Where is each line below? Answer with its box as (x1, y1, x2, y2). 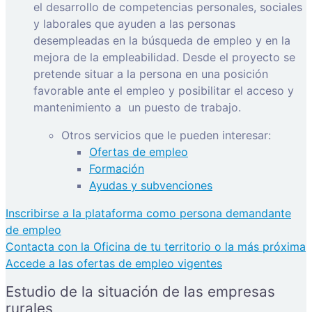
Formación (89, 161, 144, 175)
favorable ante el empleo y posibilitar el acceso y (33, 83, 294, 97)
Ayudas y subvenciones (89, 178, 212, 192)
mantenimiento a (33, 100, 121, 114)
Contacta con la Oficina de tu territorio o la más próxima (6, 239, 306, 253)
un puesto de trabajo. (128, 100, 241, 114)
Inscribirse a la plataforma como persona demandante (6, 205, 291, 220)
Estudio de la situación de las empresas (6, 282, 275, 300)
